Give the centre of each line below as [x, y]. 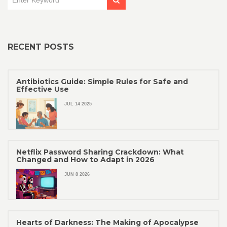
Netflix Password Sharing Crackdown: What [100, 152]
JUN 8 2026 [77, 175]
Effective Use [43, 89]
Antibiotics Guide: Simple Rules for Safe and [102, 82]
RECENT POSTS [41, 47]
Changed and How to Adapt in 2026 [85, 160]
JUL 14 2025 [78, 104]
